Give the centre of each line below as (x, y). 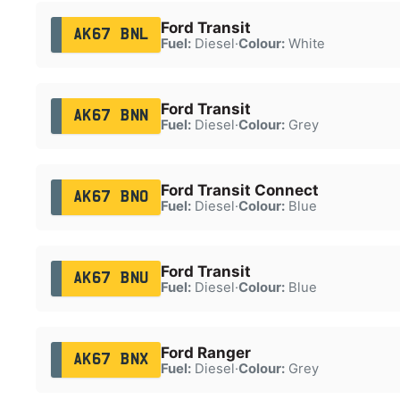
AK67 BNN (111, 116)
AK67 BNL (111, 34)
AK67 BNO (111, 197)
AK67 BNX (111, 359)
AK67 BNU (111, 278)
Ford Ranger (205, 352)
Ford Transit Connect (239, 190)
